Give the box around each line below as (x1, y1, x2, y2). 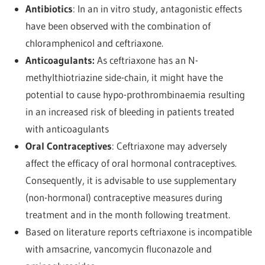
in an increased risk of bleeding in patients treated (25, 105, 234, 118)
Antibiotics (25, 2, 73, 15)
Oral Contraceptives (25, 139, 112, 152)
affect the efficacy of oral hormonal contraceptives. (25, 156, 237, 169)
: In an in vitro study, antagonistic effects (72, 2, 242, 15)
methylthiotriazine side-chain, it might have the (25, 70, 223, 83)
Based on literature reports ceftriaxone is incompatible (25, 225, 252, 238)
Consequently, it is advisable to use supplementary (25, 173, 237, 186)
